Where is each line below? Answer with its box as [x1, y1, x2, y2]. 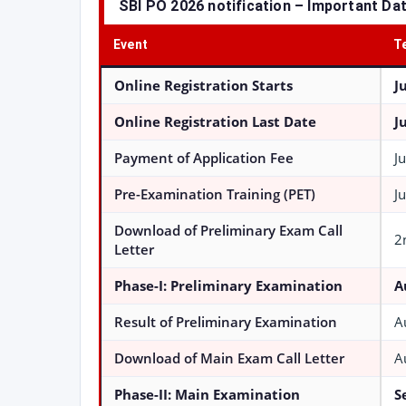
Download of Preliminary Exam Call [114, 222, 343, 239]
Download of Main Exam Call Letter [114, 350, 344, 367]
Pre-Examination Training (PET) [114, 186, 315, 203]
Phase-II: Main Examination [114, 386, 300, 403]
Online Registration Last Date [114, 113, 316, 130]
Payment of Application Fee [114, 150, 294, 167]
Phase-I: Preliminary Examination [114, 277, 343, 295]
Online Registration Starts [114, 77, 293, 94]
